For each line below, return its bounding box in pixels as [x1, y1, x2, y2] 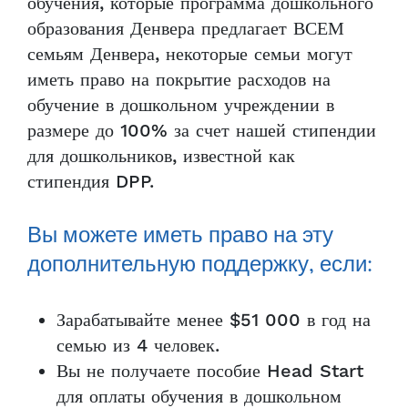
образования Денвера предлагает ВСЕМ [27, 17, 344, 41]
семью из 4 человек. [56, 334, 219, 358]
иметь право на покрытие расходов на [27, 68, 331, 92]
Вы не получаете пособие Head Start [56, 360, 363, 383]
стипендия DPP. [27, 170, 154, 194]
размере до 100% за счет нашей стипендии [27, 119, 376, 143]
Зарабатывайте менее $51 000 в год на [56, 309, 371, 332]
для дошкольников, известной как [27, 145, 295, 168]
